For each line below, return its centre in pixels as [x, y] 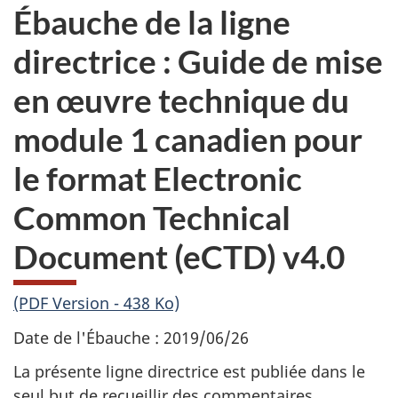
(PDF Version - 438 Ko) [96, 303]
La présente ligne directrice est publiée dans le [189, 371]
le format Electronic [158, 178]
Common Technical [152, 217]
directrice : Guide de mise [198, 60]
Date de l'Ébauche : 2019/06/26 [131, 337]
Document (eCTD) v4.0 [179, 256]
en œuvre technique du [181, 99]
